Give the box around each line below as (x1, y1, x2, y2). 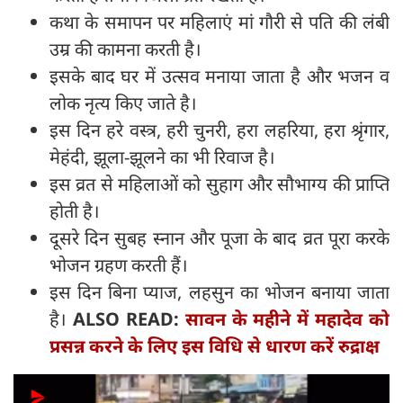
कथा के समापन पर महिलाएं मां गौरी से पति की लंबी (49, 10, 390, 35)
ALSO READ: (72, 307, 185, 332)
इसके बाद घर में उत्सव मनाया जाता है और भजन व (49, 64, 390, 89)
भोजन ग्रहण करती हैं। (49, 253, 193, 278)
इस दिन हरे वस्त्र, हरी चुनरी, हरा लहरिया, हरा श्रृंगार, (49, 118, 390, 143)
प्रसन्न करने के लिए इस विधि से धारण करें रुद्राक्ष (49, 334, 380, 359)
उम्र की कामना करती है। (49, 37, 206, 62)
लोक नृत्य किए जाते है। (49, 91, 201, 116)
